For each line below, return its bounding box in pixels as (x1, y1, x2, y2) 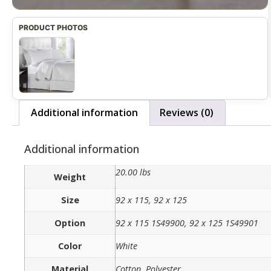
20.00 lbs (116, 166, 151, 178)
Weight (54, 171, 86, 183)
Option (54, 217, 85, 229)
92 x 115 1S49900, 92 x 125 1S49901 (116, 217, 258, 229)
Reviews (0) (159, 106, 214, 120)
